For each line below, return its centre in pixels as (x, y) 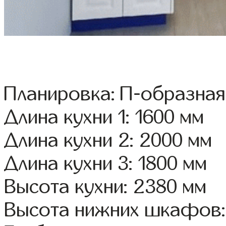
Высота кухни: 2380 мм (105, 187)
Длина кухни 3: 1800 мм (106, 164)
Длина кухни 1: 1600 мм (104, 117)
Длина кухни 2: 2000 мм (108, 140)
